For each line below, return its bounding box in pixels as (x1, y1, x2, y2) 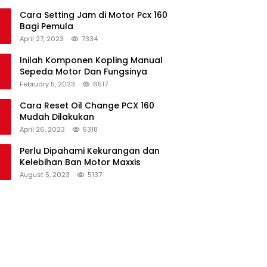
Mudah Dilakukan (20, 110, 94, 123)
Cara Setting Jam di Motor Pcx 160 (20, 8, 167, 21)
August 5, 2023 (20, 169, 70, 179)
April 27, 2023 (20, 33, 64, 44)
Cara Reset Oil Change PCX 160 (20, 99, 154, 111)
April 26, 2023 (20, 124, 65, 134)
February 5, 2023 (20, 79, 75, 89)
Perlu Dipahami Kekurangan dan (20, 144, 160, 157)
